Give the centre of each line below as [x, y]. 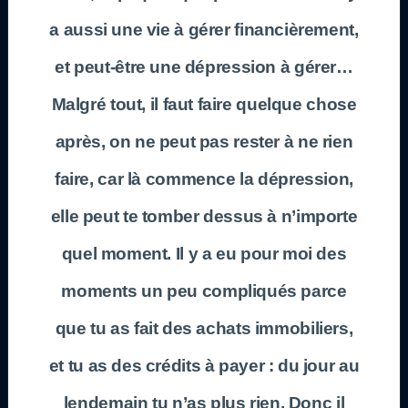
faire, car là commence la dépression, [204, 178]
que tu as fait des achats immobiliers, [204, 328]
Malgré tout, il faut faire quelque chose [204, 104]
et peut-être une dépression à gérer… [204, 66]
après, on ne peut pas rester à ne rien [204, 141]
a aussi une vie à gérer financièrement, [204, 29]
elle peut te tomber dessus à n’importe [204, 216]
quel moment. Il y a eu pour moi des [204, 253]
